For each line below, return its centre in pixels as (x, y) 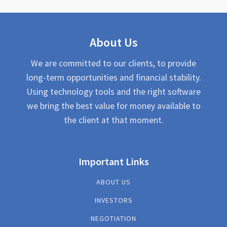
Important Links (113, 162)
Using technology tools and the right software (113, 92)
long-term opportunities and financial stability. (113, 78)
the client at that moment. (113, 120)
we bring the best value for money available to (113, 106)
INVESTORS (113, 200)
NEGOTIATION (113, 219)
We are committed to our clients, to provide (113, 64)
